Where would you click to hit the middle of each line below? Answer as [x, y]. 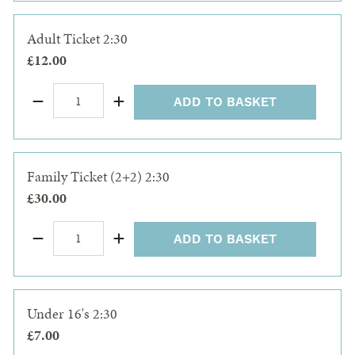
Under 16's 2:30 [72, 314]
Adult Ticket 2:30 [77, 39]
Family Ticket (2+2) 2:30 [98, 176]
